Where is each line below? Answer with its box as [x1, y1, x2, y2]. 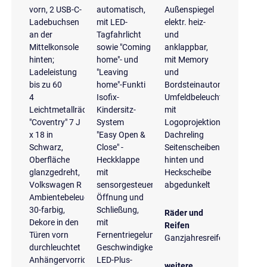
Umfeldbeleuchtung [164, 92, 237, 102]
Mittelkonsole [29, 42, 79, 52]
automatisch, [97, 4, 146, 14]
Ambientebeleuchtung [29, 192, 110, 202]
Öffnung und [97, 192, 144, 202]
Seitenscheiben [164, 142, 220, 152]
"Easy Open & [97, 129, 146, 139]
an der [29, 29, 52, 39]
